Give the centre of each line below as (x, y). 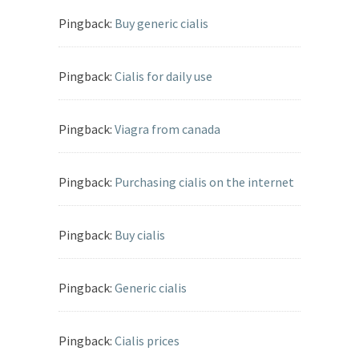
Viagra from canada (167, 129)
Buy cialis (140, 235)
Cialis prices (147, 341)
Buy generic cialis (161, 24)
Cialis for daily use (163, 77)
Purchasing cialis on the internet (204, 182)
